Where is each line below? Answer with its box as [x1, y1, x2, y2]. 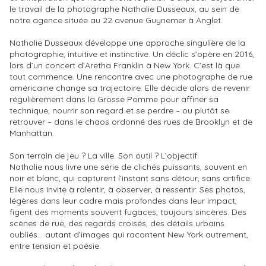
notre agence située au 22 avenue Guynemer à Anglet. [9, 14, 223, 26]
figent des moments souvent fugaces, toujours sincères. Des [9, 206, 246, 217]
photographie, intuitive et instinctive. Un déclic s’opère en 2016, [9, 48, 254, 59]
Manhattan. [9, 127, 54, 138]
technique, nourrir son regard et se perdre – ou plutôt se [9, 104, 229, 116]
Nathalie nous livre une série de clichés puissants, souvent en [9, 161, 247, 172]
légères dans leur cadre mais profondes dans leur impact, [9, 195, 237, 206]
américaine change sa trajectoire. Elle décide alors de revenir [9, 82, 250, 93]
